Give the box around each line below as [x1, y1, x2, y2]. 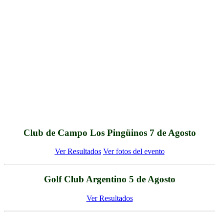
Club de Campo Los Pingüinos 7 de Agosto [23, 127, 196, 138]
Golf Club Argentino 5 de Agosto [44, 174, 175, 185]
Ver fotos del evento [103, 147, 165, 156]
